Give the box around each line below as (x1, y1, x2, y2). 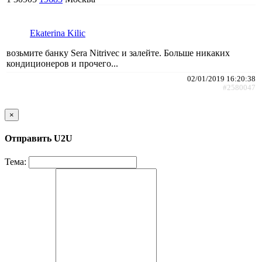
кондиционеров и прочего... (6, 58, 118, 68)
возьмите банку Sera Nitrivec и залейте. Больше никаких (6, 47, 230, 58)
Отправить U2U (5, 133, 73, 144)
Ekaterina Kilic (30, 27, 85, 38)
